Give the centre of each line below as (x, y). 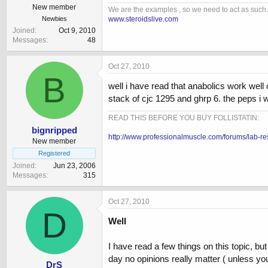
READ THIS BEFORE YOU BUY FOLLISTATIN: (184, 118)
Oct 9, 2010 (77, 31)
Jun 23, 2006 (74, 165)
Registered (54, 153)
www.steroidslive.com (143, 19)
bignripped (54, 130)
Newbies (54, 19)
